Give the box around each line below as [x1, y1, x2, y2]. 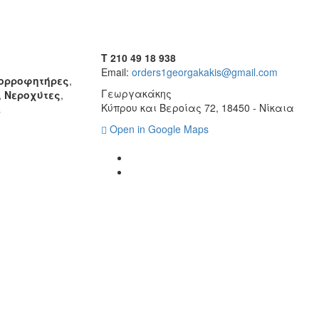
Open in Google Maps [109, 121, 209, 136]
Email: [100, 64, 132, 79]
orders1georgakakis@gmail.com [131, 64, 278, 79]
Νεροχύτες [4, 88, 61, 103]
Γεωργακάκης [100, 85, 172, 100]
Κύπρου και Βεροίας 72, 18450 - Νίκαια [100, 100, 294, 115]
